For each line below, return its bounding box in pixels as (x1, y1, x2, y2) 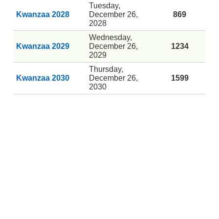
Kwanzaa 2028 (16, 10, 69, 19)
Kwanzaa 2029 (16, 42, 69, 50)
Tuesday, (89, 1, 120, 10)
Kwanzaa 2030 (16, 73, 69, 82)
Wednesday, (89, 33, 132, 42)
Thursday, (89, 65, 123, 73)
